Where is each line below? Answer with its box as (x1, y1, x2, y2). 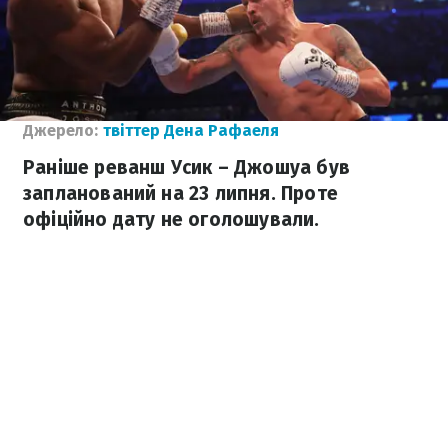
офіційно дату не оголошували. (23, 208, 320, 231)
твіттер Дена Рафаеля (103, 121, 279, 140)
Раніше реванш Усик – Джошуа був (23, 156, 350, 179)
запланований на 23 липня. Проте (23, 182, 338, 205)
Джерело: (23, 121, 98, 140)
